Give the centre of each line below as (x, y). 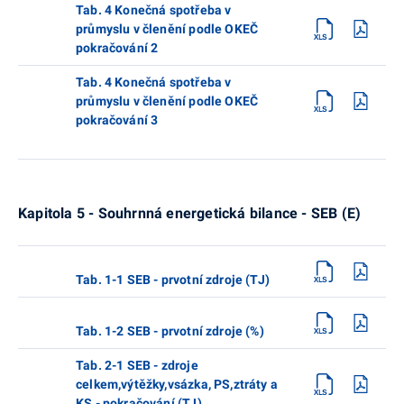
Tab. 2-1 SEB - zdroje (137, 365)
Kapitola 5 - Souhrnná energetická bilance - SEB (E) (190, 213)
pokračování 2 (117, 47)
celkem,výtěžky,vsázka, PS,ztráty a (177, 384)
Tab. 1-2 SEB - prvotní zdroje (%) (170, 331)
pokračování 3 (117, 119)
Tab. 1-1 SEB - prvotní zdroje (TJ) (173, 279)
